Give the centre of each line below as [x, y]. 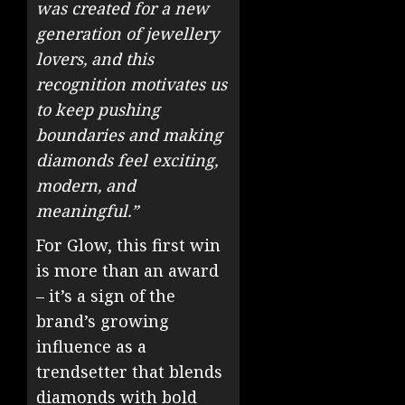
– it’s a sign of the [106, 295]
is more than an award [127, 270]
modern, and [86, 185]
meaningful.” [87, 210]
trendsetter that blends [129, 371]
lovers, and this [95, 58]
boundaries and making [129, 134]
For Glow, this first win [128, 245]
